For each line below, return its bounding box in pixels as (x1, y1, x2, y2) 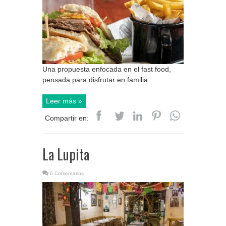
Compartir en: (45, 114, 89, 123)
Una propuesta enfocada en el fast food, (42, 65, 171, 74)
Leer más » (46, 97, 82, 105)
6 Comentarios (50, 171, 84, 177)
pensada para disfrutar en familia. (42, 76, 150, 84)
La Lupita (42, 144, 89, 165)
